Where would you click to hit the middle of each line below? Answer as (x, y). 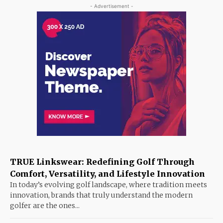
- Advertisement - (111, 6)
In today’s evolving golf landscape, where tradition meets (109, 184)
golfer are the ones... (45, 205)
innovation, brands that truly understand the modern (101, 195)
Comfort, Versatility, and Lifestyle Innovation (108, 173)
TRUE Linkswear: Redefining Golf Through (102, 162)
